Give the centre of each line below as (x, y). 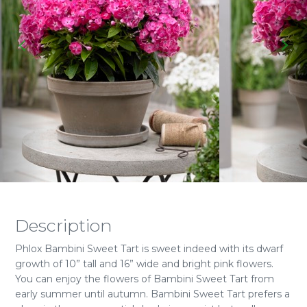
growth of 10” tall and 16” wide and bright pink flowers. (144, 264)
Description (64, 225)
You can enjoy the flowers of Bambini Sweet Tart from (145, 279)
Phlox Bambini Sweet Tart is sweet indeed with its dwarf (149, 249)
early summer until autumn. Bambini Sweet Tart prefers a (152, 294)
